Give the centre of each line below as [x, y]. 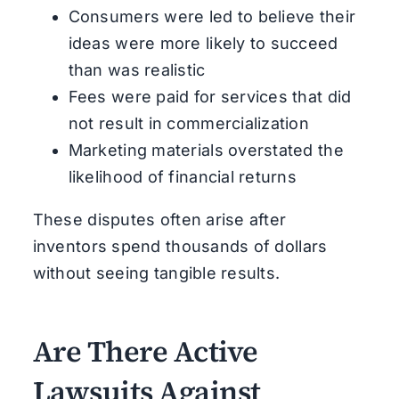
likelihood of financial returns [183, 176]
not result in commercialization [189, 123]
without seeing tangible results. [156, 273]
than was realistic [137, 69]
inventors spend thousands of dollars [180, 246]
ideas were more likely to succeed [203, 43]
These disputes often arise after [159, 219]
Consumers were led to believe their [212, 16]
